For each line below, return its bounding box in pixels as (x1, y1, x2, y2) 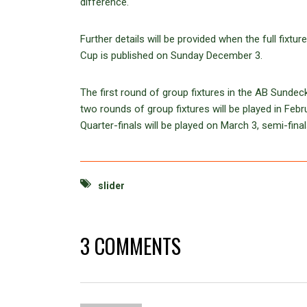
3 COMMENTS (80, 230, 181, 261)
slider (98, 180, 125, 191)
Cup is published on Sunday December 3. (80, 49, 262, 62)
